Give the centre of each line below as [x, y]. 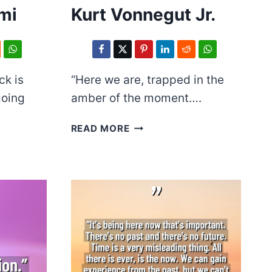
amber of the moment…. [136, 98]
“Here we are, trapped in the [147, 80]
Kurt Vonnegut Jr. [143, 15]
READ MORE [100, 129]
